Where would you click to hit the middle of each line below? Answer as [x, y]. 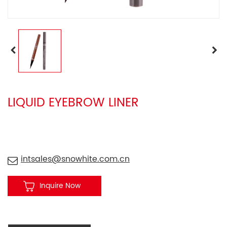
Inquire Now [60, 185]
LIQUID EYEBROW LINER [73, 103]
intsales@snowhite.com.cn [75, 159]
